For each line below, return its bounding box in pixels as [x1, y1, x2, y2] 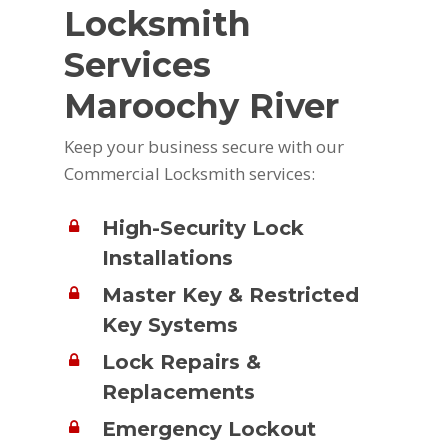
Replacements [102, 379, 256, 404]
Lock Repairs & [102, 349, 262, 374]
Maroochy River [64, 85, 340, 127]
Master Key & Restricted [102, 282, 360, 307]
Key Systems [102, 312, 239, 337]
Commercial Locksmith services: [64, 162, 316, 186]
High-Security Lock [102, 215, 305, 240]
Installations [102, 245, 234, 270]
